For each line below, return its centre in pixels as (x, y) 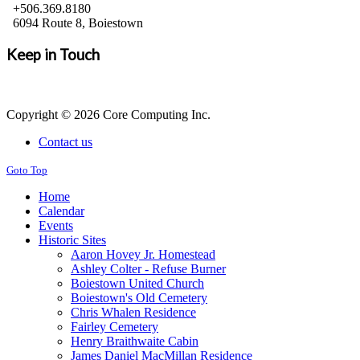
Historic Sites (72, 239)
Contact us (65, 141)
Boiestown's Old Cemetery (139, 297)
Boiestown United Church (137, 283)
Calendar (61, 211)
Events (56, 225)
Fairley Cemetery (115, 326)
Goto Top (27, 170)
